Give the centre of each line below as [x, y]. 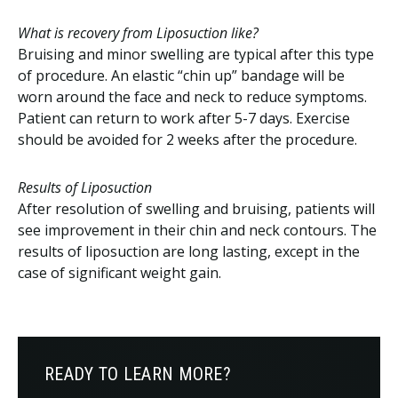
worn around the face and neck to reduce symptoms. [192, 97]
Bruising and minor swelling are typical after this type [196, 54]
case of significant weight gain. [119, 273]
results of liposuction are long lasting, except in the [189, 251]
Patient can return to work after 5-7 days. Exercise [184, 118]
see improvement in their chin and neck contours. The [197, 230]
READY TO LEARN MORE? [138, 374]
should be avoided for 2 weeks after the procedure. [187, 139]
